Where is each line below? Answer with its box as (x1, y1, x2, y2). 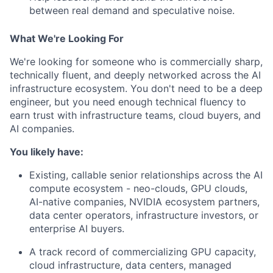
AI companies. (10, 122, 74, 135)
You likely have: (10, 146, 83, 158)
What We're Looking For (10, 32, 124, 44)
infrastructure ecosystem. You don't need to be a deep (10, 82, 263, 94)
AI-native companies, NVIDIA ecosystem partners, (29, 196, 260, 208)
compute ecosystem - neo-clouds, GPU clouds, (29, 182, 247, 194)
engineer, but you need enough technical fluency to (10, 96, 246, 108)
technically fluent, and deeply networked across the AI (10, 69, 261, 81)
